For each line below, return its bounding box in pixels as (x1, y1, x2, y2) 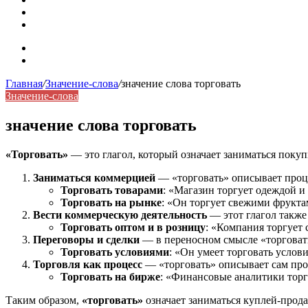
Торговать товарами (60, 184, 163, 196)
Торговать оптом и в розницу (60, 221, 206, 233)
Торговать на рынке (60, 196, 162, 208)
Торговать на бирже (60, 270, 160, 283)
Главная (5, 78, 43, 89)
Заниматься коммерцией (33, 171, 155, 184)
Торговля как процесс (33, 258, 142, 270)
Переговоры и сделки (33, 233, 140, 245)
